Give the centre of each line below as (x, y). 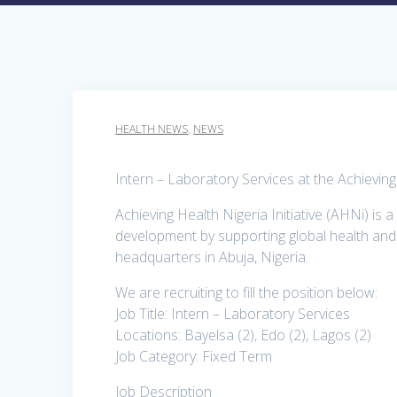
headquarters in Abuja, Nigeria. (212, 257)
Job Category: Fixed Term (194, 357)
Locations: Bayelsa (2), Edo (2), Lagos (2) (244, 335)
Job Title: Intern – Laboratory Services (233, 314)
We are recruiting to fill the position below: (247, 293)
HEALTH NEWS (152, 129)
